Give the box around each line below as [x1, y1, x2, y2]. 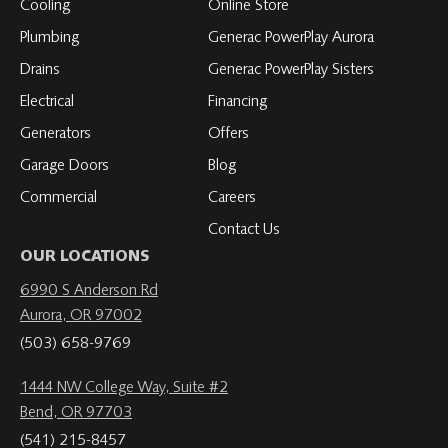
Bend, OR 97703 [20, 405, 132, 422]
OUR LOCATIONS [20, 250, 149, 267]
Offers [207, 126, 249, 143]
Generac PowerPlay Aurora [207, 30, 374, 47]
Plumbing [20, 30, 79, 47]
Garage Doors [20, 158, 109, 175]
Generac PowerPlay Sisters [207, 62, 374, 79]
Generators [20, 126, 91, 143]
